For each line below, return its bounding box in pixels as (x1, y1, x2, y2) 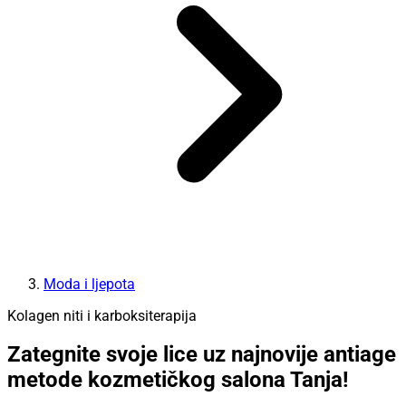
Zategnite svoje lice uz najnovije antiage (7, 342, 396, 368)
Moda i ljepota (43, 275, 135, 293)
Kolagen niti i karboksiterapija (7, 306, 197, 324)
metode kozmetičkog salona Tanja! (7, 367, 349, 393)
